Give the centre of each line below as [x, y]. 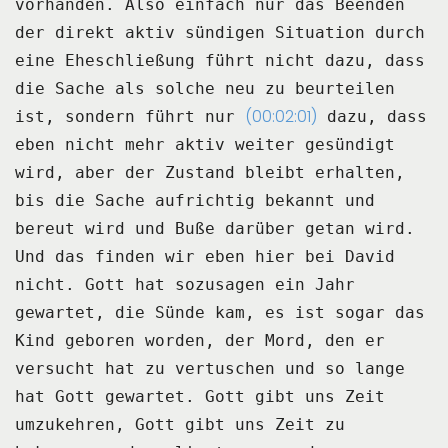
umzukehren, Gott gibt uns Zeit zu [180, 424]
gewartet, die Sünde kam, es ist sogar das [220, 312]
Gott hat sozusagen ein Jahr [220, 284]
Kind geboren [75, 340]
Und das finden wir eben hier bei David [205, 256]
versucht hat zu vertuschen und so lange [210, 368]
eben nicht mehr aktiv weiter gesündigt [205, 144]
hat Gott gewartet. [105, 396]
